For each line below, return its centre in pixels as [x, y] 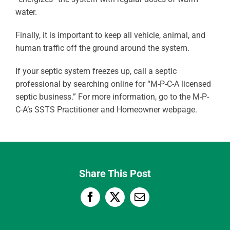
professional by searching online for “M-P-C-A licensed [113, 84]
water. [26, 12]
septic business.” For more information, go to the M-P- [112, 97]
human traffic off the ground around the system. [102, 48]
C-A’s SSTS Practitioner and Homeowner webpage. [106, 110]
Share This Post [115, 174]
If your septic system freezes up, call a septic [96, 71]
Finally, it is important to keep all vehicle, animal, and [110, 35]
